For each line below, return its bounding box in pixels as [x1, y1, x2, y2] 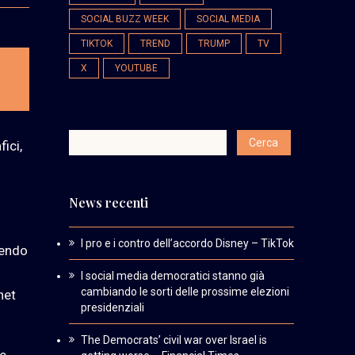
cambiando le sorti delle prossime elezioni [80, 284, 289, 298]
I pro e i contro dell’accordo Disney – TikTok [80, 236, 294, 250]
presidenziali [80, 300, 144, 314]
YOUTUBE [114, 62, 158, 74]
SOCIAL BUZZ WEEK [80, 13, 169, 25]
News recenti [68, 193, 148, 211]
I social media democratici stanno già [80, 269, 265, 282]
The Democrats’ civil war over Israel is [80, 333, 267, 346]
